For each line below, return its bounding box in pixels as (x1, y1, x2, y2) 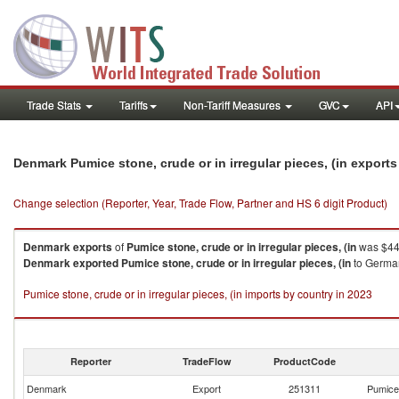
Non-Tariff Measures (183, 97, 283, 112)
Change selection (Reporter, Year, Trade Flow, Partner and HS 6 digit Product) (13, 195, 387, 210)
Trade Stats (27, 97, 84, 112)
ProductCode (273, 354, 336, 368)
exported (73, 255, 118, 271)
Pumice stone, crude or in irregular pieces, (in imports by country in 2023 (23, 286, 372, 301)
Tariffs (119, 97, 148, 112)
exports (73, 239, 112, 255)
